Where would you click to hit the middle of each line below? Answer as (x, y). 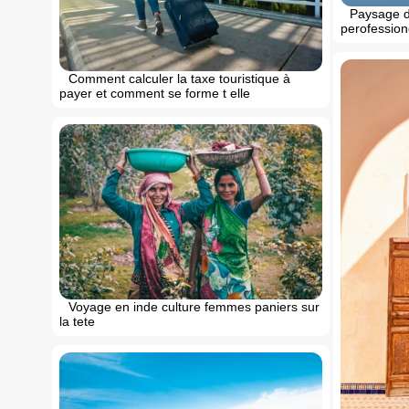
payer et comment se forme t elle (155, 93)
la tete (77, 321)
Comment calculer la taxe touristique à (179, 78)
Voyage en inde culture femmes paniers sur (194, 306)
